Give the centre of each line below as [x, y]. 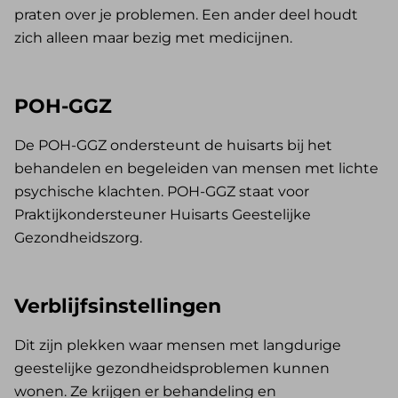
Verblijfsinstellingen [118, 306]
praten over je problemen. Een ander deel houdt [186, 14]
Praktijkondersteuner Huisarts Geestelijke [163, 214]
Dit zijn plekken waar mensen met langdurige [178, 345]
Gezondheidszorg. [78, 237]
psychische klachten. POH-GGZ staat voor [162, 191]
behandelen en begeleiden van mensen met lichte [196, 168]
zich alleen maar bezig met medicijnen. [153, 37]
